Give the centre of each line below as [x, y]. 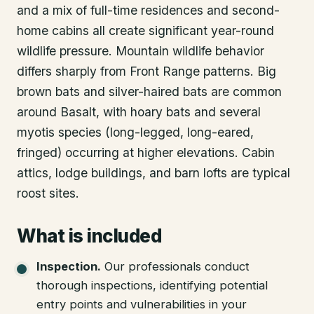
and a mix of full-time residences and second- [148, 10]
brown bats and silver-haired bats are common [149, 91]
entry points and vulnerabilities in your [142, 304]
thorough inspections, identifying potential [152, 285]
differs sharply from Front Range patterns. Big [146, 71]
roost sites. [48, 193]
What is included [89, 235]
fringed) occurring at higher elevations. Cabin [146, 152]
